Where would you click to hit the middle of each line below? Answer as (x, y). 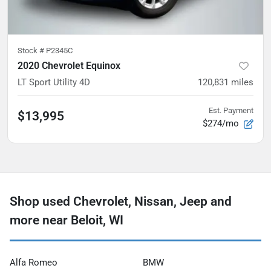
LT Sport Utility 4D (54, 82)
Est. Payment (231, 110)
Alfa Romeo (34, 262)
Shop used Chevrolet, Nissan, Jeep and (121, 201)
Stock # (32, 50)
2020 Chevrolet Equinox (69, 65)
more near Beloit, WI (67, 220)
